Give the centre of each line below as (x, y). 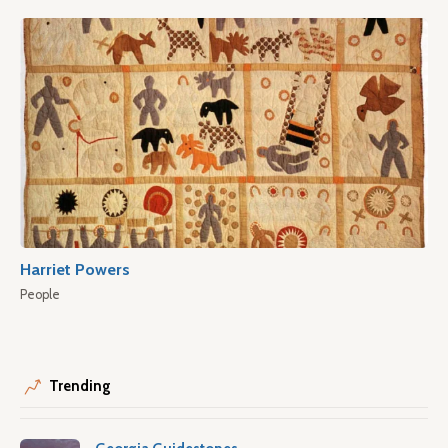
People (40, 295)
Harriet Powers (75, 269)
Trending (80, 386)
